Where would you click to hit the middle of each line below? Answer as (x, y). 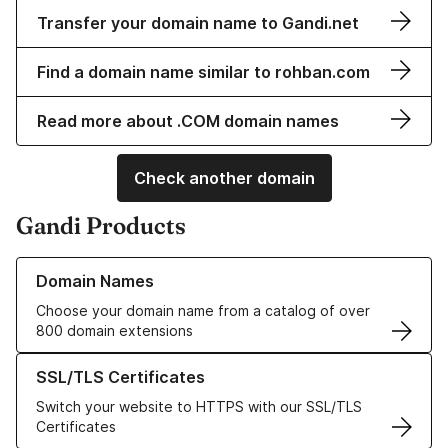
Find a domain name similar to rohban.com (203, 72)
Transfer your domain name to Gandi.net (198, 23)
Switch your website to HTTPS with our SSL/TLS (199, 407)
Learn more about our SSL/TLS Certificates (160, 363)
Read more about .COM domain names (188, 121)
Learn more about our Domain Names (139, 267)
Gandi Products (101, 226)
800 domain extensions (114, 331)
